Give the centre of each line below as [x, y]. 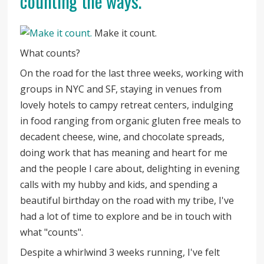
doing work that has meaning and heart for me [124, 152]
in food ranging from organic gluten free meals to [131, 121]
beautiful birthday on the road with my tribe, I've [127, 200]
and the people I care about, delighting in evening [130, 168]
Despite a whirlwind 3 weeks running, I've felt [120, 252]
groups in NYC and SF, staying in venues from [121, 89]
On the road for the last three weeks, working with [132, 73]
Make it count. [125, 33]
